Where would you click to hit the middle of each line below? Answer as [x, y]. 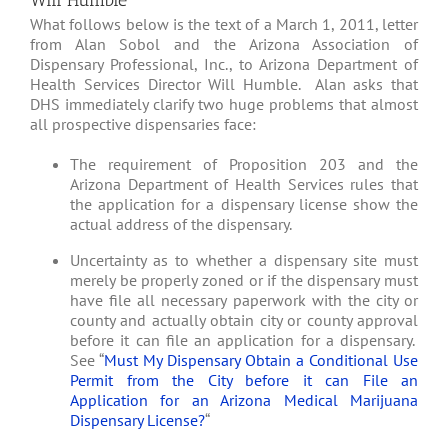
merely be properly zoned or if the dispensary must [244, 280]
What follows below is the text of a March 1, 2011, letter [224, 24]
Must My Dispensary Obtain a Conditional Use [261, 360]
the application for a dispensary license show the [244, 204]
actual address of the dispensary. [181, 224]
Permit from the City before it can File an [244, 380]
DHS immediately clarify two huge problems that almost [224, 104]
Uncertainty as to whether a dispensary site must [244, 260]
